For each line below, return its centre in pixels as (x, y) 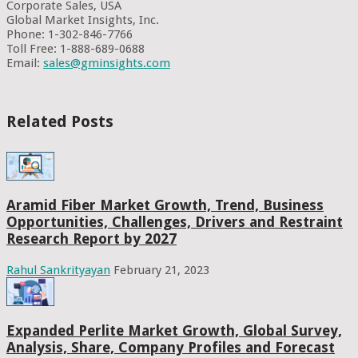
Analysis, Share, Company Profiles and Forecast (171, 347)
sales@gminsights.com (107, 63)
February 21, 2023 (161, 270)
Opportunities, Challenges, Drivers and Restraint (175, 222)
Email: (25, 63)
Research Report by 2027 (91, 239)
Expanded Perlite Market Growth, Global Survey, (174, 330)
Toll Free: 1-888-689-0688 (76, 48)
